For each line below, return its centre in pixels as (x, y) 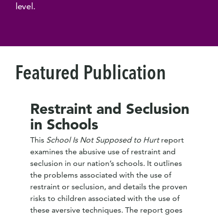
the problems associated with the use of (101, 175)
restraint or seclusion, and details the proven (109, 187)
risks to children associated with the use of (105, 198)
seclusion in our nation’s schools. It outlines (106, 163)
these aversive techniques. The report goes (106, 210)
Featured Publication (91, 73)
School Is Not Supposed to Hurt (103, 140)
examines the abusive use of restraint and (103, 152)
